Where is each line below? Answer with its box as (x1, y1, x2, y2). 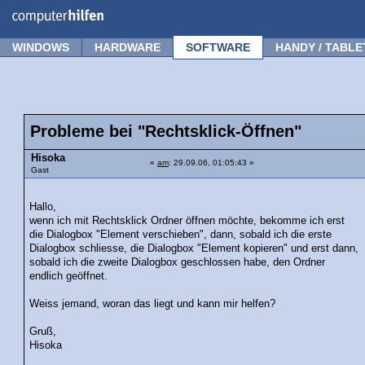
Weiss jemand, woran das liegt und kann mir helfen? (29, 297, 276, 310)
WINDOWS (12, 41, 69, 54)
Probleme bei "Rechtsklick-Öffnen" (30, 122, 301, 140)
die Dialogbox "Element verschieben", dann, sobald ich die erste (29, 228, 332, 240)
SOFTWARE (186, 41, 250, 54)
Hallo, (29, 200, 57, 213)
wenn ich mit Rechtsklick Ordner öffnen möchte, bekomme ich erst (29, 214, 345, 226)
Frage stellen (286, 5, 351, 16)
